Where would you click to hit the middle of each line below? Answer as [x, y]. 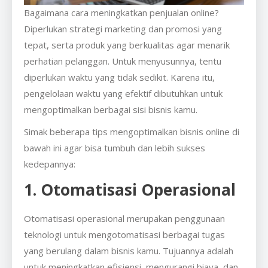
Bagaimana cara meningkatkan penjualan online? [121, 12]
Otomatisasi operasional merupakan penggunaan [124, 218]
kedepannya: [50, 164]
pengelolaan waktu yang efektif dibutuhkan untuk [123, 93]
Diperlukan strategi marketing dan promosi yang [123, 28]
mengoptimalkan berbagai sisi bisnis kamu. [112, 109]
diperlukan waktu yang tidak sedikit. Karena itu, [119, 77]
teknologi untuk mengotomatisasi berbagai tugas [124, 234]
